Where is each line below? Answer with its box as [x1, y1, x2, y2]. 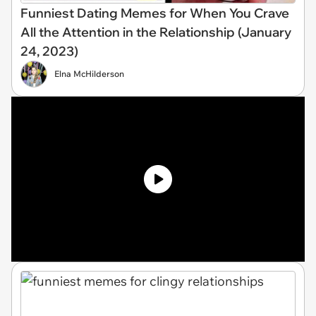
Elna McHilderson [54, 68, 124, 79]
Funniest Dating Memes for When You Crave [20, 4, 289, 21]
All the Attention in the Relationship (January [20, 23, 291, 40]
